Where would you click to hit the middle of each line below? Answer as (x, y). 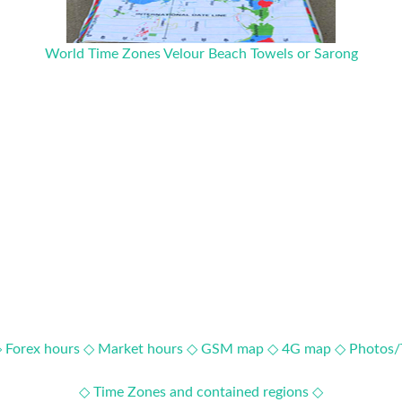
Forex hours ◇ (49, 349)
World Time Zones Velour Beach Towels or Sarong (201, 54)
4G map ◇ (313, 349)
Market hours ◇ (147, 349)
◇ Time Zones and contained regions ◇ (201, 392)
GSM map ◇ (239, 349)
